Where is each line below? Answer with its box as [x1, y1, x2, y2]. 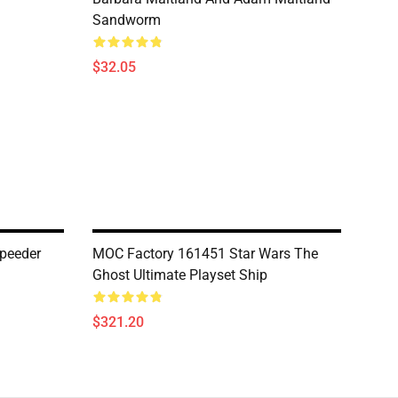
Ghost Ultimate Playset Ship [92, 267, 267, 283]
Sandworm [92, 12, 161, 28]
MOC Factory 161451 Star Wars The [92, 245, 318, 262]
